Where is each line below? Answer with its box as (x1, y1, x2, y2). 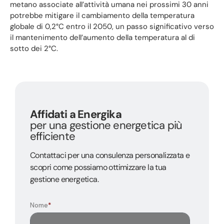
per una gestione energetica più (30, 117, 182, 132)
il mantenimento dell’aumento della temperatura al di (10, 32, 195, 42)
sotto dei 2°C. (10, 43, 58, 53)
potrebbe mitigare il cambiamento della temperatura (10, 10, 194, 20)
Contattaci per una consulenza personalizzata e (30, 149, 190, 160)
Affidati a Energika (30, 106, 121, 121)
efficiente (30, 128, 75, 143)
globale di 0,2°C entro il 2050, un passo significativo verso (10, 21, 214, 31)
